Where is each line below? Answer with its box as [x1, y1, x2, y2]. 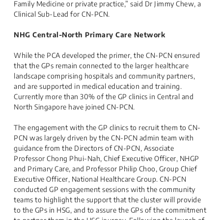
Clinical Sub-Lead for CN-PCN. [14, 10, 110, 18]
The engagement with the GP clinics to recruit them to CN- [14, 123, 201, 132]
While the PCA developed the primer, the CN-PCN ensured [14, 51, 200, 59]
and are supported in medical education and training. [14, 82, 182, 90]
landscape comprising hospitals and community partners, [14, 72, 195, 80]
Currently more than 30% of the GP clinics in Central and [14, 92, 193, 101]
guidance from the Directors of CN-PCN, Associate [14, 144, 174, 152]
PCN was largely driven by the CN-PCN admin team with [14, 134, 193, 142]
